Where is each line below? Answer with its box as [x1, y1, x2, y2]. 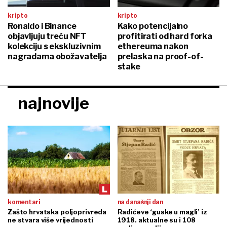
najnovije [18, 93, 89, 113]
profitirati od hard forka [117, 31, 212, 41]
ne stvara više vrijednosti [8, 215, 93, 224]
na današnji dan [117, 198, 163, 206]
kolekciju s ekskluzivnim [8, 41, 101, 51]
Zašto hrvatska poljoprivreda [8, 207, 107, 216]
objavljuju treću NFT [8, 31, 87, 41]
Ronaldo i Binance [8, 21, 77, 31]
